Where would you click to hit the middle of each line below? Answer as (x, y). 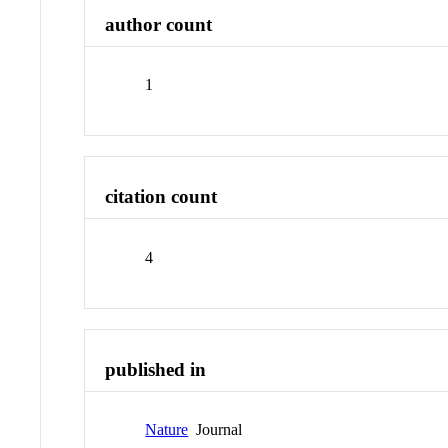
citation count (161, 197)
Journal (215, 430)
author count (159, 24)
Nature (167, 430)
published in (156, 369)
